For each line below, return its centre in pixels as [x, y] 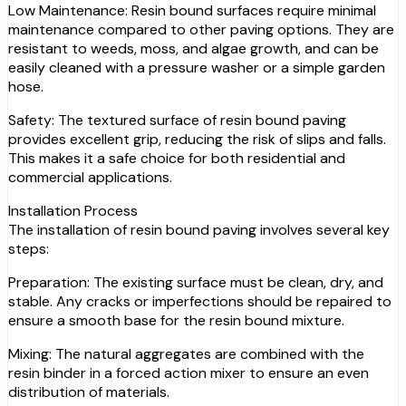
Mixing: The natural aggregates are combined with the [186, 353]
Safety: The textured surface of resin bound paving [177, 120]
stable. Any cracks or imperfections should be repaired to [200, 301]
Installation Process [73, 210]
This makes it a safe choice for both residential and [177, 158]
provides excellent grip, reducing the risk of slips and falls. [197, 139]
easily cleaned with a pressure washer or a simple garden [197, 67]
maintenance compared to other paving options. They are [201, 29]
